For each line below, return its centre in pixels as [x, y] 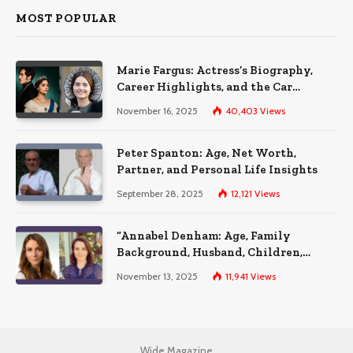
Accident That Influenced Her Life [214, 103]
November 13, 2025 [157, 277]
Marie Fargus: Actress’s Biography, [215, 70]
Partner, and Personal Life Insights [217, 170]
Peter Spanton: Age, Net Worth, [206, 153]
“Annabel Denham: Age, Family [204, 236]
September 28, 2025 [160, 194]
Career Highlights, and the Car [204, 86]
